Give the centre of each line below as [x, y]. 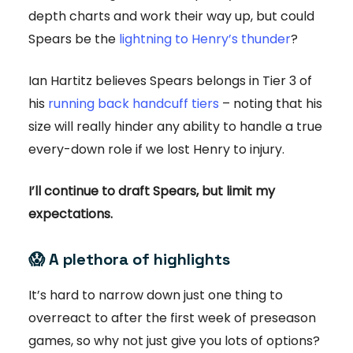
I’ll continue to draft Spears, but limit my [152, 191]
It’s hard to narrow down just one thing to [156, 295]
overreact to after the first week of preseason [172, 318]
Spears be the [74, 39]
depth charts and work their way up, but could [171, 17]
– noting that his [271, 104]
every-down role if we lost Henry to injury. [156, 150]
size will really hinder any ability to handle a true [175, 127]
